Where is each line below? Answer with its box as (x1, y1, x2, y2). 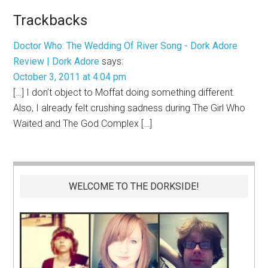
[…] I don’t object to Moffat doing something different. (13, 87, 236, 99)
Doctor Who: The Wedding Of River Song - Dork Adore (13, 40, 238, 52)
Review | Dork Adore (13, 56, 100, 68)
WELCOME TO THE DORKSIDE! (69, 181, 199, 193)
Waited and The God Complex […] (13, 118, 153, 130)
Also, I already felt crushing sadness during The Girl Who (13, 102, 246, 114)
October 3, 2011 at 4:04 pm (13, 71, 127, 83)
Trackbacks (13, 12, 88, 29)
